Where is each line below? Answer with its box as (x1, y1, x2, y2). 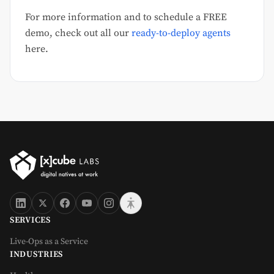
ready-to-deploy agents (131, 26, 231, 39)
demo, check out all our (25, 26, 131, 39)
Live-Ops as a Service (10, 236, 88, 247)
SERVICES (10, 215, 51, 226)
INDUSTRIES (10, 249, 63, 260)
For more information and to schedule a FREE (25, 10, 227, 23)
